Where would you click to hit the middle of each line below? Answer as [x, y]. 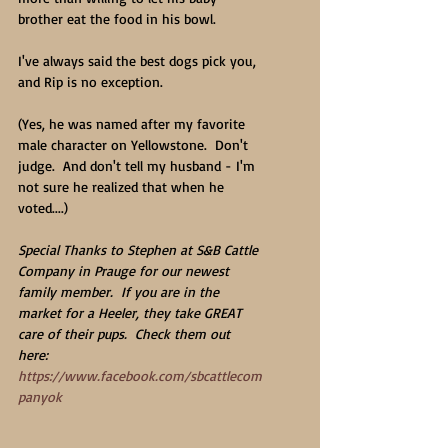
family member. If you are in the [120, 291]
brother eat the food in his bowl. [117, 18]
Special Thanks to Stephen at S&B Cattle [140, 249]
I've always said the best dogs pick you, [139, 60]
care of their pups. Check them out [126, 333]
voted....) [43, 207]
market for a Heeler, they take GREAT [132, 312]
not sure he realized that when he [123, 186]
